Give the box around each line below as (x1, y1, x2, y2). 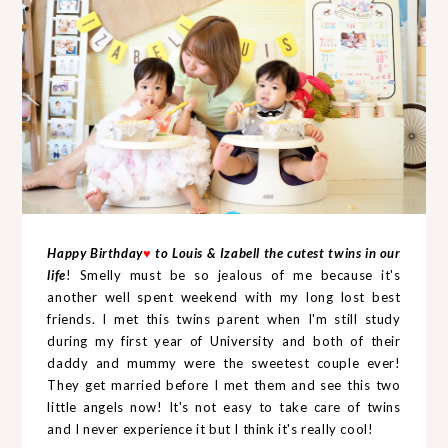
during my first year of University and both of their (47, 332, 401, 349)
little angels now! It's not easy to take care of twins (47, 398, 401, 415)
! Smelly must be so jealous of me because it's (65, 266, 401, 283)
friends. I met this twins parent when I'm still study (47, 310, 401, 327)
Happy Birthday (47, 244, 143, 261)
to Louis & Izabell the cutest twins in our (151, 244, 401, 261)
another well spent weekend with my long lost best (47, 288, 401, 305)
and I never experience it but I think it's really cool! (47, 420, 374, 437)
